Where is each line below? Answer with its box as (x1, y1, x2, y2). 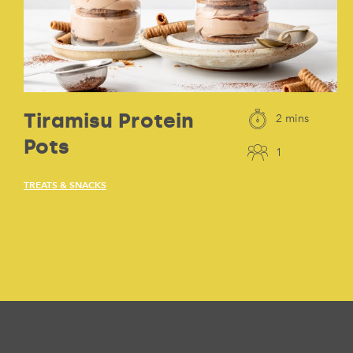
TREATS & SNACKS (24, 179, 106, 191)
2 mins (275, 112, 309, 126)
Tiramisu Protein (24, 108, 194, 134)
